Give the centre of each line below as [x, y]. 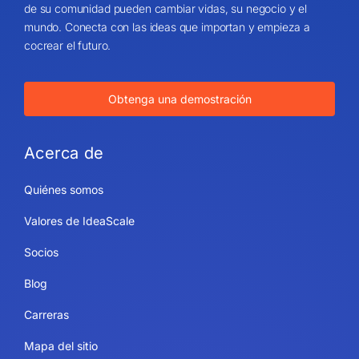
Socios [41, 252]
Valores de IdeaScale [79, 220]
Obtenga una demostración [179, 99]
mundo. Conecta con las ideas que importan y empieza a [167, 26]
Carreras [46, 314]
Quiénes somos [63, 189]
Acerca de [64, 153]
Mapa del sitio [61, 345]
